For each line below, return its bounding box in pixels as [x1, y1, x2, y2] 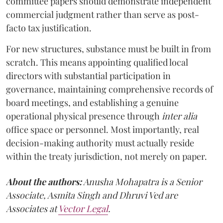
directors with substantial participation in [6, 69, 171, 82]
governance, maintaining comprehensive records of [6, 83, 213, 95]
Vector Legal [58, 202, 108, 215]
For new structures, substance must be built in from [6, 42, 211, 55]
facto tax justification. [6, 21, 92, 34]
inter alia [162, 110, 197, 122]
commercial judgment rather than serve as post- [6, 8, 199, 20]
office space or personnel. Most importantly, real [6, 123, 199, 135]
